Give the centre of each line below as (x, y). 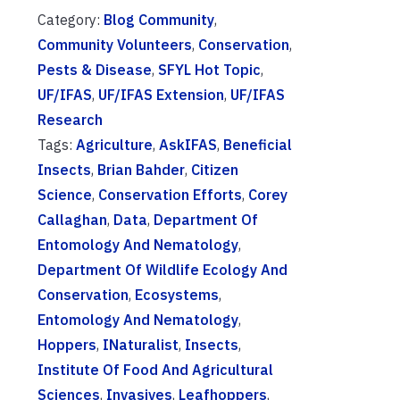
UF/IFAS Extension (161, 95)
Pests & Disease (95, 70)
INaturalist (141, 345)
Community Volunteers (115, 45)
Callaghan (72, 220)
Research (70, 120)
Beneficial (258, 145)
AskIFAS (188, 145)
